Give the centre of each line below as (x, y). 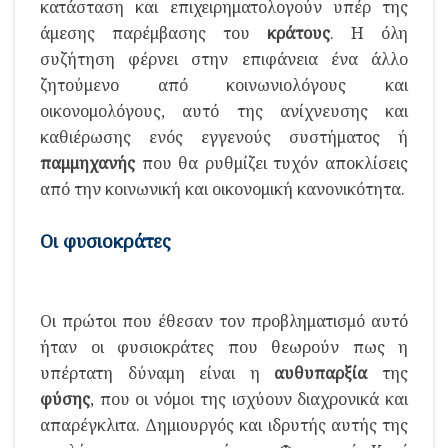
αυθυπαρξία (321, 372)
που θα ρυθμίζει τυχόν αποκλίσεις (271, 163)
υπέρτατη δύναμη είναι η (157, 372)
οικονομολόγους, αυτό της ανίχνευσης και (224, 111)
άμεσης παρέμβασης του (153, 33)
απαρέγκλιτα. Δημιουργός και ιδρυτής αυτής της (224, 424)
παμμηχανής (87, 163)
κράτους (298, 33)
